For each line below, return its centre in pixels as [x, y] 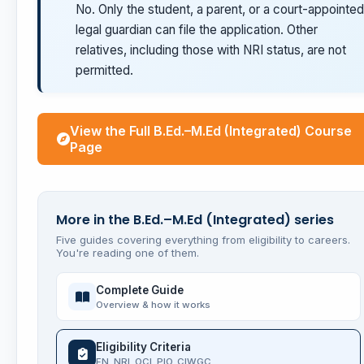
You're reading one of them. [128, 253]
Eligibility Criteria [143, 347]
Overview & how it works [153, 304]
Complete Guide [140, 290]
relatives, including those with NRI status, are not [211, 50]
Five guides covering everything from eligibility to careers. [203, 240]
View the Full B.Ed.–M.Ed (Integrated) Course [211, 131]
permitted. [104, 71]
